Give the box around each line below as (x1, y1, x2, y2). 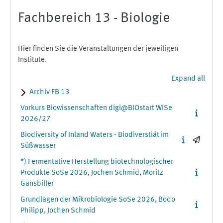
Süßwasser (20, 142, 56, 150)
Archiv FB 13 (29, 89, 70, 96)
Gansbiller (20, 180, 54, 188)
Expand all (171, 75, 205, 83)
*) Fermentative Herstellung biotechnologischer (20, 158, 173, 166)
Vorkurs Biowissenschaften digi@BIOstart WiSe (20, 105, 172, 112)
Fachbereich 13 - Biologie (18, 11, 170, 25)
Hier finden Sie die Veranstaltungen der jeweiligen (18, 45, 178, 53)
